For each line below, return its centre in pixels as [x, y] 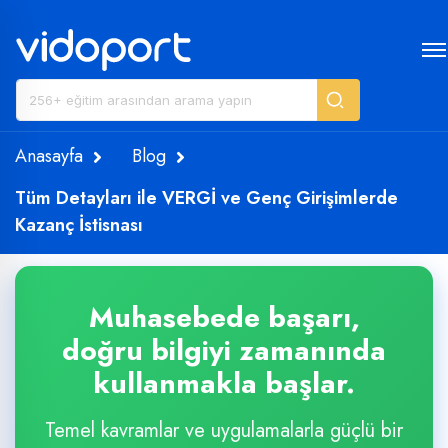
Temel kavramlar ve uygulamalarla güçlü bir [224, 430]
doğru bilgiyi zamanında [224, 350]
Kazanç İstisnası [79, 225]
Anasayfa [49, 156]
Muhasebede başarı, [224, 317]
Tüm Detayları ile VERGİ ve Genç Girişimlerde [206, 198]
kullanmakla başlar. [224, 383]
